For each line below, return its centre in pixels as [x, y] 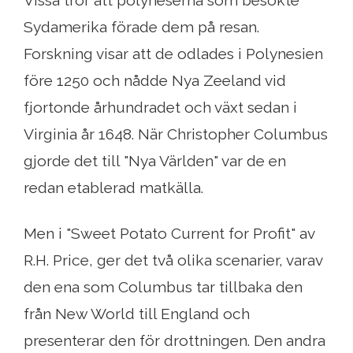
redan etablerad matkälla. [113, 188]
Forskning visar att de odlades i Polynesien [173, 54]
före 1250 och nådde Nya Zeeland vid [155, 81]
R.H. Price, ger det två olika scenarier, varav [173, 260]
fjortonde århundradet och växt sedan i [160, 108]
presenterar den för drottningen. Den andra [175, 341]
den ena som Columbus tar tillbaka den [163, 287]
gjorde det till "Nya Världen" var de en [155, 161]
